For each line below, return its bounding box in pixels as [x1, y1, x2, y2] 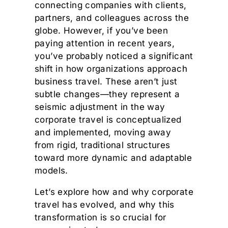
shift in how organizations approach [35, 64, 187, 74]
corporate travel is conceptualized [35, 115, 182, 125]
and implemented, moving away [35, 127, 172, 138]
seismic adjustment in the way [35, 102, 165, 112]
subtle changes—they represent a [35, 89, 180, 100]
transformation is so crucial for [35, 212, 166, 223]
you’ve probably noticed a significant [35, 51, 193, 62]
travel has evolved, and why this [35, 199, 175, 210]
